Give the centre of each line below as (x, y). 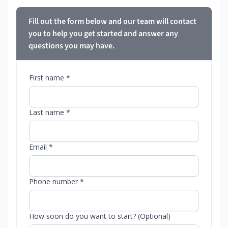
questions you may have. (72, 46)
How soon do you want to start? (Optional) (100, 216)
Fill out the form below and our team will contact (112, 22)
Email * (41, 147)
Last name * (50, 112)
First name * (50, 78)
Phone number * (56, 182)
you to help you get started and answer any (103, 34)
